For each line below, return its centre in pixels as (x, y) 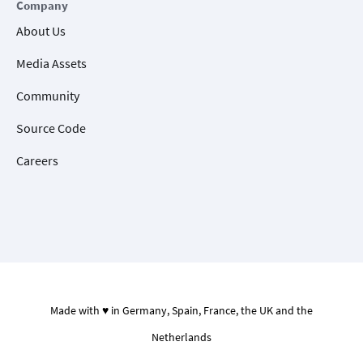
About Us (41, 31)
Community (48, 96)
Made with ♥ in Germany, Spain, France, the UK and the (181, 311)
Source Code (51, 128)
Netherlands (181, 337)
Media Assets (51, 64)
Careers (37, 161)
